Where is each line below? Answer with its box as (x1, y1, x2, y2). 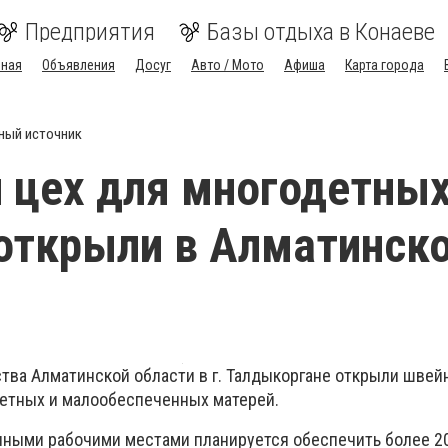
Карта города (345, 57, 424, 73)
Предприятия (25, 18, 155, 46)
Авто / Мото (191, 57, 264, 73)
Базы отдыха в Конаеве (207, 18, 435, 46)
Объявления (42, 57, 115, 73)
